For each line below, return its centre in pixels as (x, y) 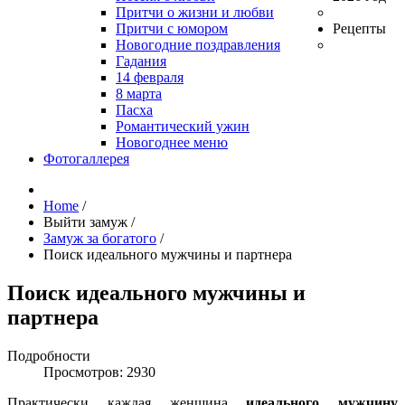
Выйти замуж (87, 222)
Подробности (49, 355)
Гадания (141, 61)
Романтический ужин (183, 126)
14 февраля (150, 77)
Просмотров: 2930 (99, 372)
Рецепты (359, 28)
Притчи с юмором (172, 28)
